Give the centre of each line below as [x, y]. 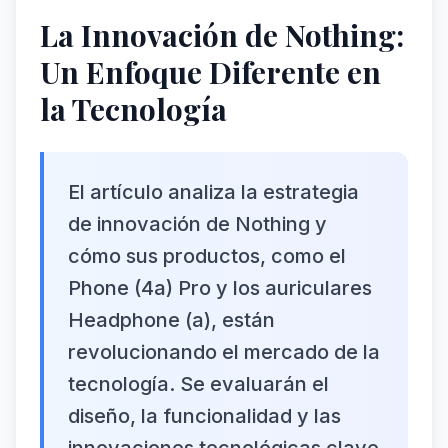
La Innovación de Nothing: [222, 35]
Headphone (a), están [171, 320]
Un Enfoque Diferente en [210, 72]
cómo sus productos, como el [207, 256]
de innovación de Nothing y [197, 224]
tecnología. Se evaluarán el [198, 384]
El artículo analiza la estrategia [213, 192]
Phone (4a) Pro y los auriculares [220, 288]
